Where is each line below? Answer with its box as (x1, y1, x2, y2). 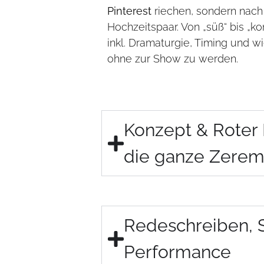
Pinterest (107, 5, 151, 18)
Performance (124, 242, 232, 263)
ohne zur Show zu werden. (107, 52, 238, 65)
